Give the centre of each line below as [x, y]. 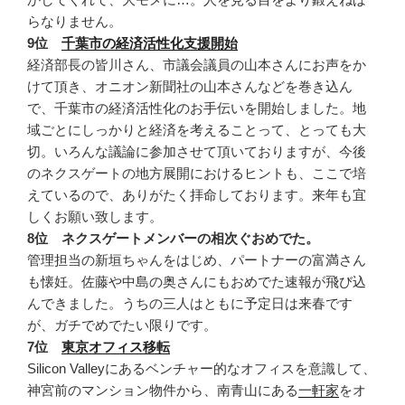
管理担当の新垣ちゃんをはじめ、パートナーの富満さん [197, 259]
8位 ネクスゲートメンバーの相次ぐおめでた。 [173, 238]
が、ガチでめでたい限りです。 [122, 325]
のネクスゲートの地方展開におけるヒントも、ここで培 [197, 173]
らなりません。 [75, 21]
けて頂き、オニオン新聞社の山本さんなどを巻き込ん [190, 86]
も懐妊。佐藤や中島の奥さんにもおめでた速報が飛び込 [197, 281]
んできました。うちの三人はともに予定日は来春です [190, 303]
